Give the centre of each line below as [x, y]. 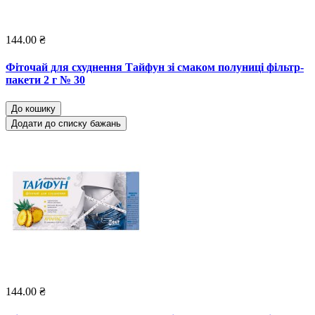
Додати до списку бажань [66, 124]
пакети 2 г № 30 [45, 79]
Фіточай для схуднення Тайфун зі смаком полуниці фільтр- [155, 67]
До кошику [33, 109]
